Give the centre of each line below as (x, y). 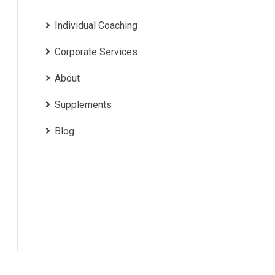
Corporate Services (96, 52)
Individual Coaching (96, 26)
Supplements (83, 105)
